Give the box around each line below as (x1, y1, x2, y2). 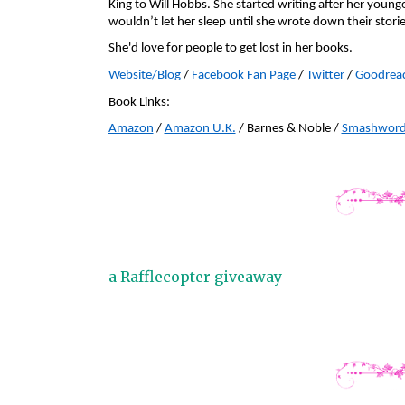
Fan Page (243, 68, 296, 82)
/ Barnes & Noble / (235, 122, 342, 137)
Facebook (191, 68, 244, 82)
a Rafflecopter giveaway (108, 267, 282, 286)
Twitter (306, 68, 344, 82)
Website (108, 68, 152, 82)
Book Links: (108, 95, 170, 109)
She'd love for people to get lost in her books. (108, 42, 353, 56)
